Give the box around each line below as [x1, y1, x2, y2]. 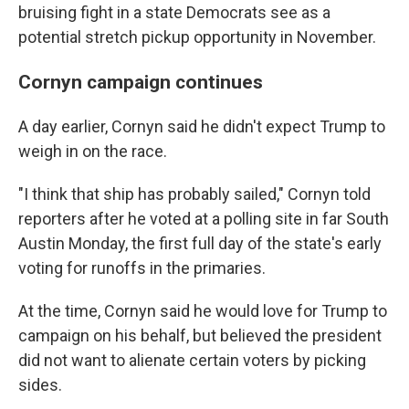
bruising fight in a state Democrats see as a [18, 3, 330, 22]
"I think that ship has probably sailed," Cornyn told [18, 184, 371, 204]
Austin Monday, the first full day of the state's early [18, 234, 382, 253]
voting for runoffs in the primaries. [18, 258, 266, 278]
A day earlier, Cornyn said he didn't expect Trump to [18, 117, 385, 136]
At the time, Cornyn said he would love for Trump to [18, 301, 387, 320]
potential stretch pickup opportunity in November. [18, 27, 376, 47]
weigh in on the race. [18, 142, 167, 161]
